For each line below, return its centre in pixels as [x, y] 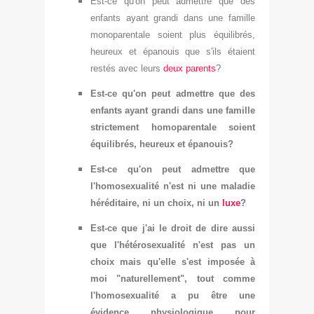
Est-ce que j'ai [123, 228]
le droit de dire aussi [207, 228]
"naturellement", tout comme [181, 278]
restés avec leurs [127, 68]
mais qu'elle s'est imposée [179, 261]
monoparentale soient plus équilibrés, [173, 34]
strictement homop [136, 127]
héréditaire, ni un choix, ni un [156, 203]
